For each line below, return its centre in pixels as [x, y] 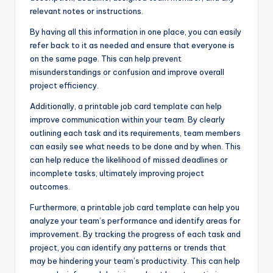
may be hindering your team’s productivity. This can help [135, 261]
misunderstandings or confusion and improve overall [127, 72]
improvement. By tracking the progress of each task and [135, 234]
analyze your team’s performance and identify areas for [135, 220]
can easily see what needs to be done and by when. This [135, 146]
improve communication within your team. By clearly [127, 119]
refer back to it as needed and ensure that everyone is [132, 45]
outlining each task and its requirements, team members [135, 133]
